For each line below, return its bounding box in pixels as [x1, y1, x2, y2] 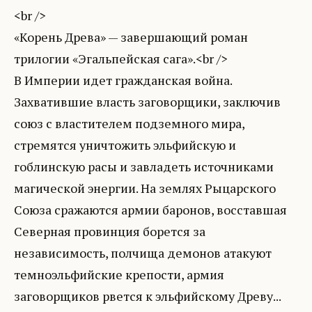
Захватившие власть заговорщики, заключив [14, 93, 281, 110]
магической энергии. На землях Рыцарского [14, 179, 276, 196]
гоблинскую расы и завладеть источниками [14, 157, 274, 175]
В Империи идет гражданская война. [14, 71, 232, 88]
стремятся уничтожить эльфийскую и [14, 136, 236, 153]
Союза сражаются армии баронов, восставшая [14, 201, 287, 218]
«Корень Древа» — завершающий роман [14, 28, 248, 45]
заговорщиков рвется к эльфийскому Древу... [14, 287, 281, 304]
